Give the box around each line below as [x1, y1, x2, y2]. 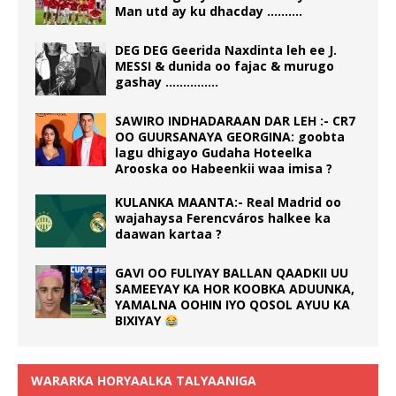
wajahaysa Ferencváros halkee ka [115, 209, 331, 227]
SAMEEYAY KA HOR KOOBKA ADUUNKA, [115, 280, 354, 298]
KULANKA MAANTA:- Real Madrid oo [115, 194, 341, 211]
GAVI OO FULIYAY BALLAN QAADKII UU [115, 264, 348, 282]
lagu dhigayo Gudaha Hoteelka [115, 144, 312, 162]
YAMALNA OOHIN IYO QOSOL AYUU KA [115, 296, 350, 314]
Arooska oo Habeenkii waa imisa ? [115, 160, 332, 178]
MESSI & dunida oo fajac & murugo [115, 57, 334, 75]
